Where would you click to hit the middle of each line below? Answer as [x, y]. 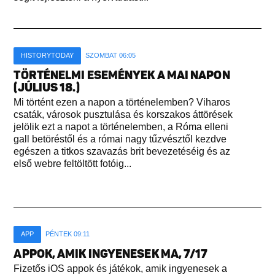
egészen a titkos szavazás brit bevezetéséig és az [122, 151]
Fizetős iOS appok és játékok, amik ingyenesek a [121, 268]
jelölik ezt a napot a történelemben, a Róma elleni [121, 126]
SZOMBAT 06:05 [111, 55]
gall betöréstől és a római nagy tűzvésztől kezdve [120, 139]
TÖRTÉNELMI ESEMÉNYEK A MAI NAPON [122, 75]
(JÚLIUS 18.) [47, 87]
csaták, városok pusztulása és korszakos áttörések [123, 114]
